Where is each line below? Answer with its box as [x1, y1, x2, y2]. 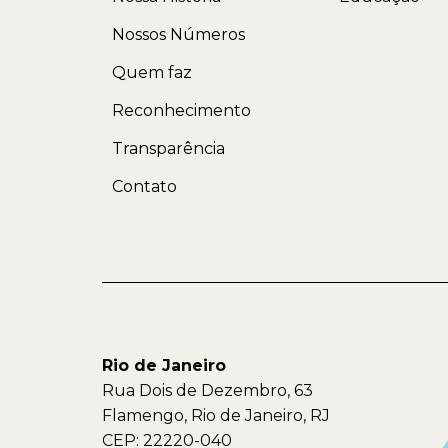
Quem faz [112, 62, 192, 82]
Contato [112, 176, 177, 196]
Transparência [112, 138, 225, 158]
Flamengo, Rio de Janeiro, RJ [102, 405, 330, 425]
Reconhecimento [112, 100, 251, 120]
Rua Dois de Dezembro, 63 [102, 380, 313, 400]
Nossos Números [112, 24, 245, 44]
